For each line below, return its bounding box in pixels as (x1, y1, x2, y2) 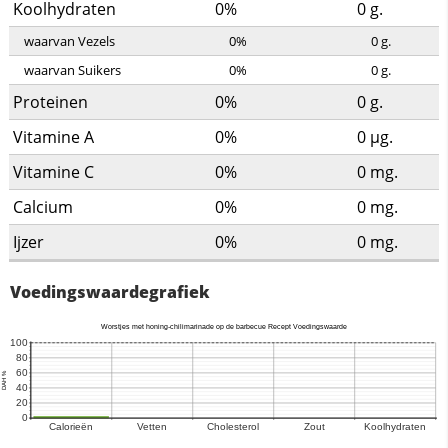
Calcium (12, 196, 73, 219)
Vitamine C (12, 161, 94, 184)
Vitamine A (12, 126, 94, 149)
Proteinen (12, 91, 88, 114)
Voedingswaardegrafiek (10, 281, 210, 304)
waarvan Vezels (23, 32, 115, 51)
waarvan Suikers (23, 61, 121, 80)
